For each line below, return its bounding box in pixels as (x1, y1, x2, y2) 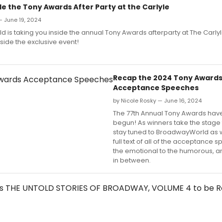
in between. (113, 155, 151, 165)
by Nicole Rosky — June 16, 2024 (113, 96, 202, 105)
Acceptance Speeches (113, 82, 199, 93)
